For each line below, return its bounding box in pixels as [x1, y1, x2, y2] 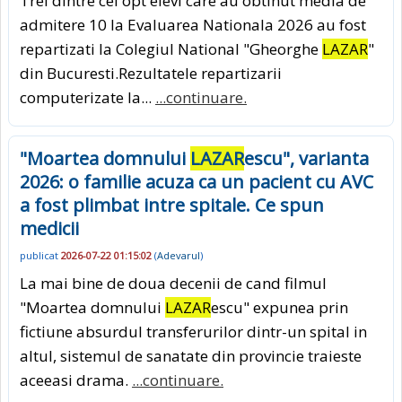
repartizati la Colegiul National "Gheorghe [20, 38, 322, 59]
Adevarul [157, 249, 200, 263]
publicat [20, 249, 61, 263]
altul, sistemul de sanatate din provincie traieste [20, 345, 362, 366]
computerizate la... [20, 86, 155, 108]
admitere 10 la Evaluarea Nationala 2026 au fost [20, 13, 366, 35]
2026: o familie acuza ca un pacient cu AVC [20, 169, 373, 194]
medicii [20, 215, 79, 240]
